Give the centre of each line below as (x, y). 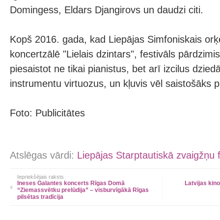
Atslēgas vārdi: (43, 155)
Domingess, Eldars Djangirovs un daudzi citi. (107, 10)
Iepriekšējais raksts (41, 177)
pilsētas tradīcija (40, 197)
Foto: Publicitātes (47, 113)
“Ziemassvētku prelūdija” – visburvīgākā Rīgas (83, 190)
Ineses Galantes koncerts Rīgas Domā (71, 183)
